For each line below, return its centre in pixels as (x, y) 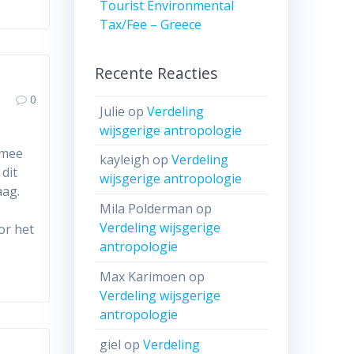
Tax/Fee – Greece (151, 24)
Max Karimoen (143, 277)
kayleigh (125, 160)
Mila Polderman (147, 209)
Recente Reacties (156, 73)
